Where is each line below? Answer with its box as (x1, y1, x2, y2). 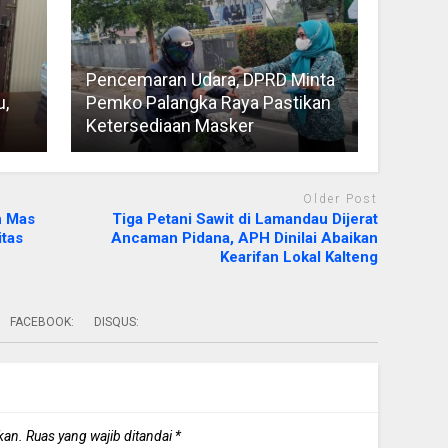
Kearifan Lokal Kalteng (220, 248, 379, 267)
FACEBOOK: (9, 315, 74, 330)
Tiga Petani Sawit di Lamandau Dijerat (112, 210, 379, 229)
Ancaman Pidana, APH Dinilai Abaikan (111, 229, 379, 248)
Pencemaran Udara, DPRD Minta (85, 68, 335, 90)
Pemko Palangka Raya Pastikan (85, 91, 331, 113)
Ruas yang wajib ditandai (25, 428, 175, 445)
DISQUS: (93, 315, 139, 330)
